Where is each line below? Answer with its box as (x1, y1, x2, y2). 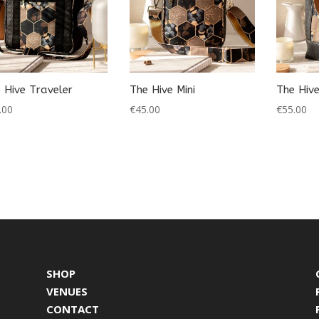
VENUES (46, 284, 88, 299)
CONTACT (46, 302, 99, 317)
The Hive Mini (129, 83, 195, 96)
